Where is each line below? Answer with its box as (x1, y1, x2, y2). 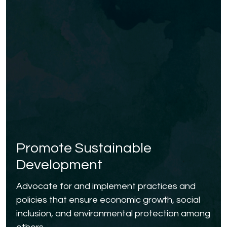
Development (16, 157, 102, 172)
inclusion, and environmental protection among (16, 208, 210, 218)
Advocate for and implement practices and (16, 181, 196, 191)
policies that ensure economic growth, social (16, 195, 200, 205)
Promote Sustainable (16, 140, 152, 156)
